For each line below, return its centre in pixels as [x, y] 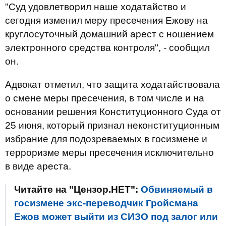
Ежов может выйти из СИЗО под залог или [116, 217]
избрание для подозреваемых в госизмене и [106, 139]
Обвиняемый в [177, 189]
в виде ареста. [38, 166]
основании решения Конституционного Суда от [113, 112]
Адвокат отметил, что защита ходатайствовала [112, 84]
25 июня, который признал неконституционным [112, 125]
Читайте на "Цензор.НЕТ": [77, 189]
